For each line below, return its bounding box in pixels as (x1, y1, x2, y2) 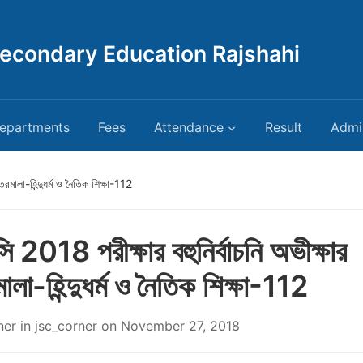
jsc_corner (35, 318, 97, 334)
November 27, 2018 (121, 318, 240, 334)
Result (265, 119, 302, 135)
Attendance (154, 119, 224, 135)
